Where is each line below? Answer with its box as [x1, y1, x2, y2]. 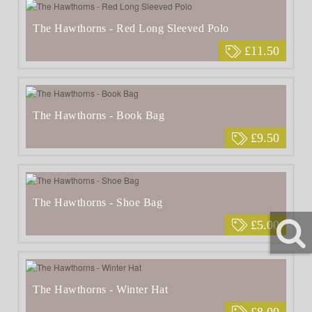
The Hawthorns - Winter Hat [33, 283, 168, 295]
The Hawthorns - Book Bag [33, 109, 164, 121]
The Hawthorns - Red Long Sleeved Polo [33, 22, 229, 35]
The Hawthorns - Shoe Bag [33, 196, 162, 208]
